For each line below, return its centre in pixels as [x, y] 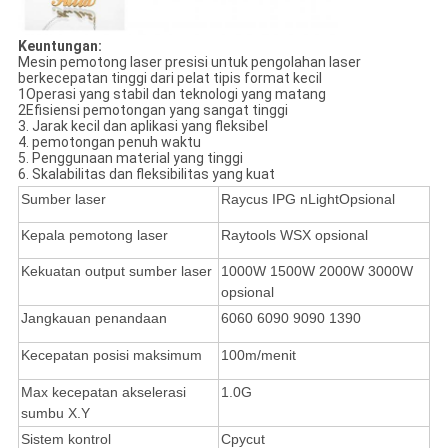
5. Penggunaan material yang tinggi [130, 157]
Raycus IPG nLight [279, 198]
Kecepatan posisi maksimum [111, 354]
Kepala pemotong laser [94, 234]
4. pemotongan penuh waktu [109, 141]
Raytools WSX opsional [294, 234]
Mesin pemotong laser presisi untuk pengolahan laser [189, 61]
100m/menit [258, 354]
